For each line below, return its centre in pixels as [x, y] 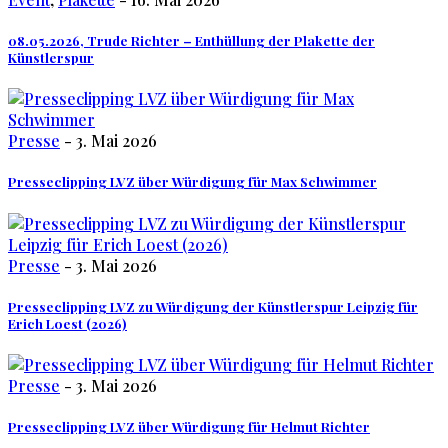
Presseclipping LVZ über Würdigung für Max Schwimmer [192, 182]
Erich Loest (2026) [67, 323]
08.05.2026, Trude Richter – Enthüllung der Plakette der [191, 41]
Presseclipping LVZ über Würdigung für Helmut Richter [189, 427]
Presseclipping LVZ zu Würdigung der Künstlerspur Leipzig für [213, 306]
